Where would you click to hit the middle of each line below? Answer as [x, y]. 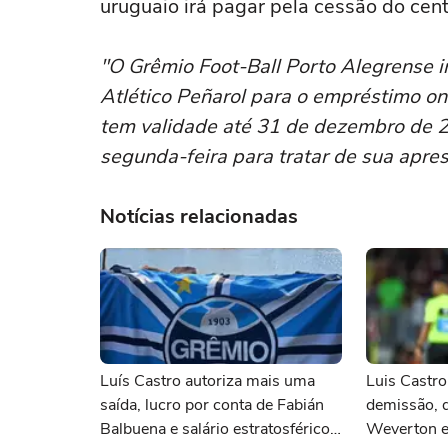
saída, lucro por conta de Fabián [212, 405]
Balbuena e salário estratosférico [215, 429]
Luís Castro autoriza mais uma [207, 381]
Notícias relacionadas [199, 216]
